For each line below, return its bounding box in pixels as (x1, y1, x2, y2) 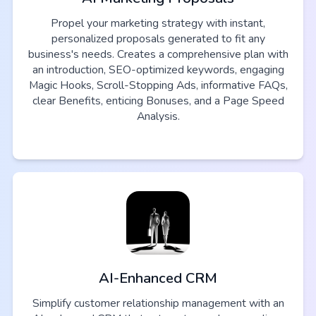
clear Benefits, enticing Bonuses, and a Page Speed (32, 93, 284, 109)
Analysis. (136, 109, 180, 125)
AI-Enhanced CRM (99, 268, 217, 288)
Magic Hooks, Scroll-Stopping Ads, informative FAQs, (28, 78, 288, 94)
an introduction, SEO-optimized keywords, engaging (32, 62, 284, 78)
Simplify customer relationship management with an (32, 295, 284, 311)
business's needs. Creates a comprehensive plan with (28, 47, 288, 63)
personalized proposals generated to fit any (51, 31, 265, 47)
